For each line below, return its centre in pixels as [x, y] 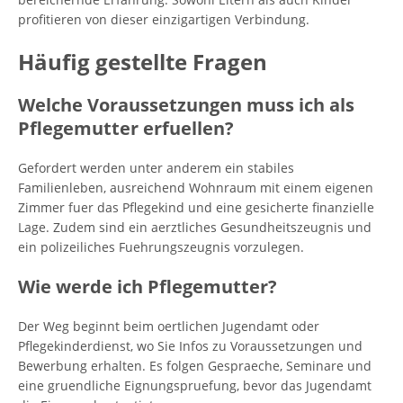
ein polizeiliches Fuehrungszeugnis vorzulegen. [161, 247]
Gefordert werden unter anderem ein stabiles [156, 168]
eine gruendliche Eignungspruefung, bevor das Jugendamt [195, 385]
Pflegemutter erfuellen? [126, 128]
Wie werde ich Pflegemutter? [148, 287]
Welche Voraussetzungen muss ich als [186, 105]
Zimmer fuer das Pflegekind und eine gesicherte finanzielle [196, 207]
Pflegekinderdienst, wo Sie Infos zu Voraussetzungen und [190, 346]
